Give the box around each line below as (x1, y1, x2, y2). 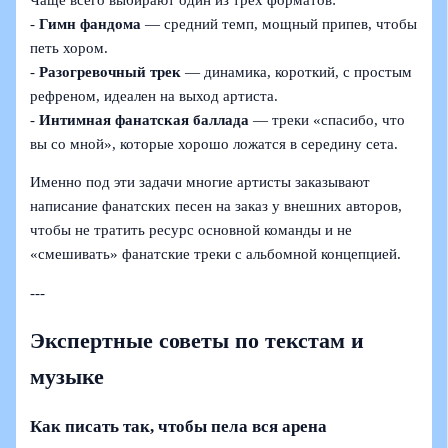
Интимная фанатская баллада (39, 111, 250, 128)
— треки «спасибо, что (249, 111, 406, 128)
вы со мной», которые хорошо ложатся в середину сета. (30, 135, 399, 152)
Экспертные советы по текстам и (30, 328, 365, 353)
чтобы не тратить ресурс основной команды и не (30, 222, 353, 239)
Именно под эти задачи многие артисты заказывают (30, 174, 371, 191)
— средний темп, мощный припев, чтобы (141, 15, 418, 32)
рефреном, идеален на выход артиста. (30, 87, 279, 104)
